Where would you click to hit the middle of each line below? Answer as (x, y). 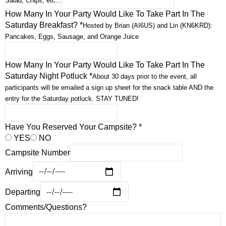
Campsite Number (38, 152)
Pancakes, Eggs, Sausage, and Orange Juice (72, 36)
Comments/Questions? (46, 207)
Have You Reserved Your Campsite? (72, 127)
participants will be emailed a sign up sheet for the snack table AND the (109, 87)
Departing (23, 192)
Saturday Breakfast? (42, 25)
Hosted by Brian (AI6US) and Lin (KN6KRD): (148, 25)
